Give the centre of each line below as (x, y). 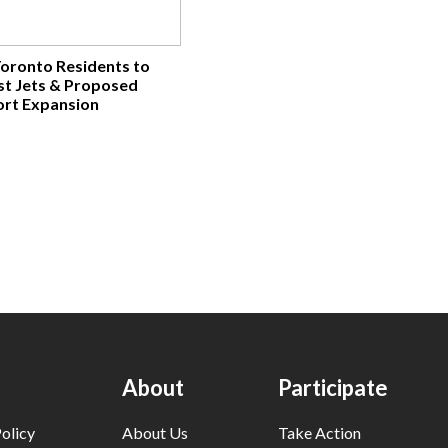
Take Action (319, 432)
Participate (333, 387)
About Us (155, 432)
